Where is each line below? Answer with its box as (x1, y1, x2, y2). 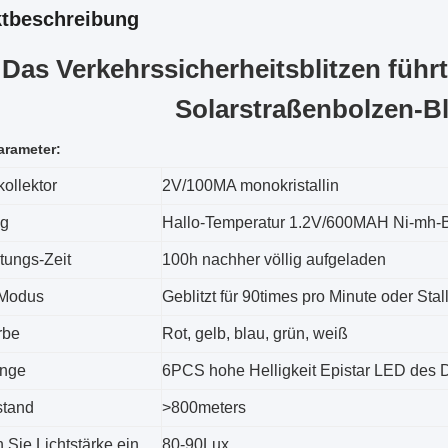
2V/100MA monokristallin (162, 177, 339, 194)
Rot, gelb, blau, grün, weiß (162, 325, 348, 342)
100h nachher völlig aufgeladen (162, 251, 386, 268)
